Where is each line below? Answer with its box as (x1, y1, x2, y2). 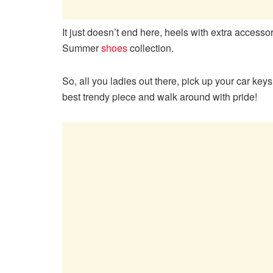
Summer (62, 41, 101, 55)
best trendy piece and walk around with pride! (62, 90, 257, 104)
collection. (127, 41, 174, 55)
